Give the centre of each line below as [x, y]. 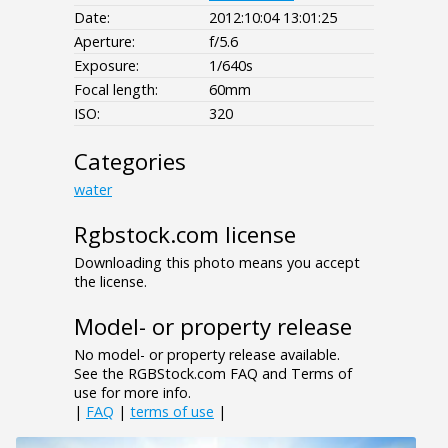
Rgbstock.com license [185, 234]
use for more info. [132, 392]
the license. [110, 281]
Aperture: [104, 41]
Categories [130, 161]
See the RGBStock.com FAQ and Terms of [213, 373]
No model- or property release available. [207, 354]
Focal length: [116, 89]
